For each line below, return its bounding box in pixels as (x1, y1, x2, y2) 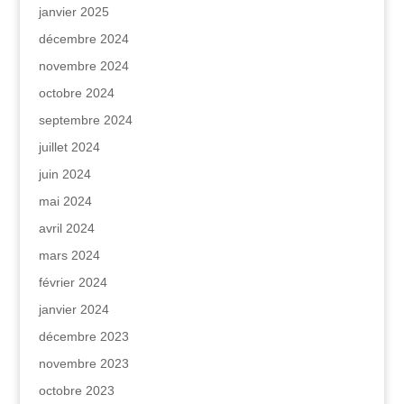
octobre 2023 (38, 383, 115, 398)
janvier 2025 (38, 5, 109, 19)
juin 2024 (38, 167, 91, 181)
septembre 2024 (38, 113, 133, 127)
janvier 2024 (38, 302, 109, 317)
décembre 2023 (38, 329, 129, 344)
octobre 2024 (38, 86, 115, 100)
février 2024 (38, 275, 107, 289)
